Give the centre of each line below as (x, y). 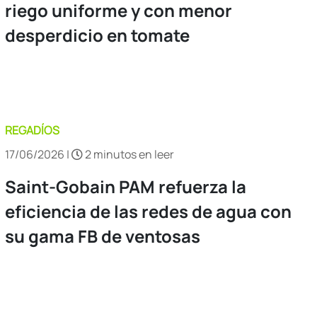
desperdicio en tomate (97, 35)
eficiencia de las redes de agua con (148, 211)
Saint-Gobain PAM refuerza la (126, 186)
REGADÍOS (32, 130)
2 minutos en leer (128, 154)
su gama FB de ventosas (103, 236)
